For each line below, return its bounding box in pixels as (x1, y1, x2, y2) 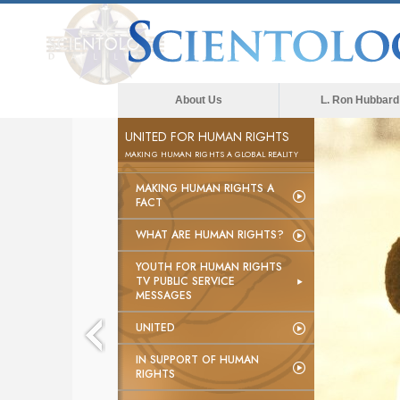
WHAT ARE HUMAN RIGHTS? (136, 227, 284, 243)
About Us (174, 94, 222, 106)
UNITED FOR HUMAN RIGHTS (125, 128, 289, 146)
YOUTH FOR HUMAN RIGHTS (136, 259, 282, 275)
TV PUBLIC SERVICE (136, 273, 235, 289)
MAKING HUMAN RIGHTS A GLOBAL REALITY (125, 148, 298, 160)
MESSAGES (136, 287, 192, 304)
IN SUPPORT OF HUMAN (136, 352, 259, 368)
